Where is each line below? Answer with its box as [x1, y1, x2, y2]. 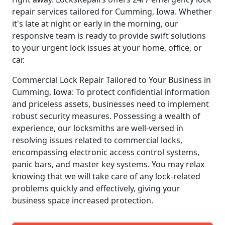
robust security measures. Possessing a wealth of [12, 110, 200, 122]
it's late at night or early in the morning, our [12, 18, 178, 29]
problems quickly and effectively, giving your [12, 182, 180, 194]
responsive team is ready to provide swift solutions [12, 30, 206, 41]
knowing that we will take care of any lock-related [12, 170, 200, 182]
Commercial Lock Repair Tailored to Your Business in [12, 74, 211, 85]
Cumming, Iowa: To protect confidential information [12, 86, 210, 97]
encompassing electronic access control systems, [12, 146, 199, 158]
